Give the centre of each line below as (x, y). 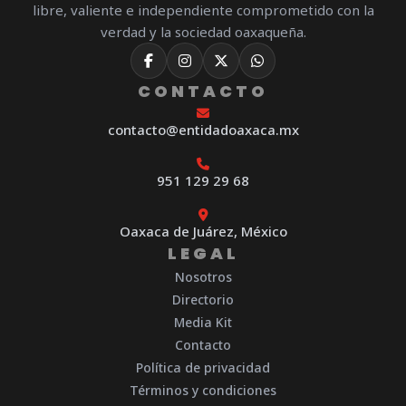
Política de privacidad (203, 368)
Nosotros (203, 277)
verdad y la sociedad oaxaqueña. (203, 32)
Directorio (203, 300)
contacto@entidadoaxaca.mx (203, 130)
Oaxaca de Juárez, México (203, 232)
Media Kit (203, 323)
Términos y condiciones (203, 391)
